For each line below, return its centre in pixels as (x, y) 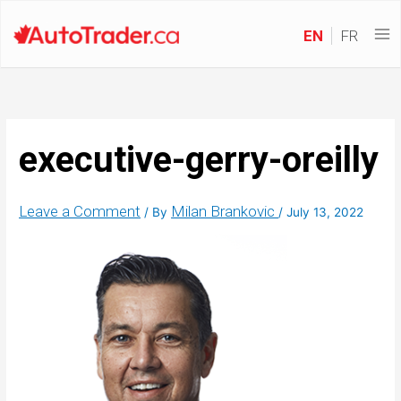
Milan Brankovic (225, 212)
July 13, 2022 (325, 213)
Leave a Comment (80, 212)
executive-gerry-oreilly (199, 160)
